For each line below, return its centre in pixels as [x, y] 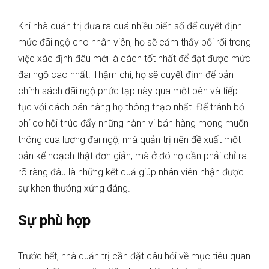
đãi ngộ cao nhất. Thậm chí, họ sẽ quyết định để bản [126, 75]
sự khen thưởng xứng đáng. [74, 189]
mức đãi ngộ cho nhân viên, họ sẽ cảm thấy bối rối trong [134, 43]
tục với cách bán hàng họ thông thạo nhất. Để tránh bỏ [131, 107]
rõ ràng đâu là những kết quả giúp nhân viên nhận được [131, 172]
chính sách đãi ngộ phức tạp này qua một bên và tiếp [128, 91]
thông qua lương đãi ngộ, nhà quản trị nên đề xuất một [129, 140]
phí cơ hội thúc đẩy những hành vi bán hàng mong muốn [133, 124]
